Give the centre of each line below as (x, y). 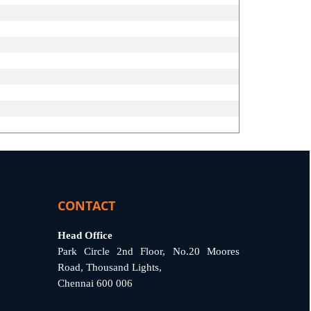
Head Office (85, 235)
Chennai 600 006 (95, 283)
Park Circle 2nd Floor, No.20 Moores (148, 251)
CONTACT (86, 205)
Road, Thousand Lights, (109, 267)
